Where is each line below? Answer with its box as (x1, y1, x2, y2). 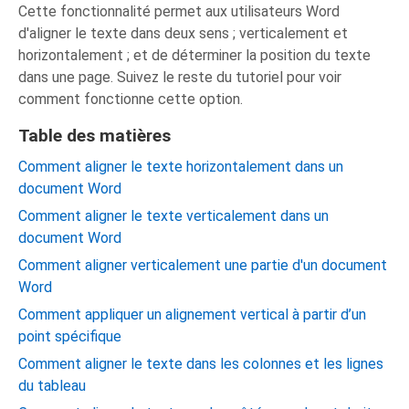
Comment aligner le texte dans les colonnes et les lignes (18, 355, 384, 372)
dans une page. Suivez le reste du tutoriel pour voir (18, 68, 342, 86)
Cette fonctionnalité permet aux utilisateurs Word (18, 3, 341, 20)
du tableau (18, 377, 87, 394)
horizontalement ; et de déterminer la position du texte (18, 47, 372, 64)
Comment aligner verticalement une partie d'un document (18, 257, 388, 274)
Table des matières (18, 125, 172, 146)
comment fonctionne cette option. (18, 90, 244, 108)
